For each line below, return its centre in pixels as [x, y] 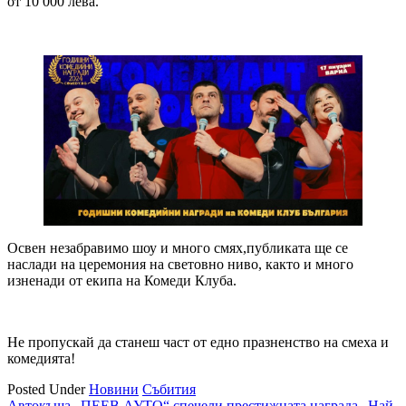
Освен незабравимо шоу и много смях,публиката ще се [178, 247]
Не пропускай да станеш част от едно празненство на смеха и [198, 342]
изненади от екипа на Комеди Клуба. [122, 280]
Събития [169, 389]
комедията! [41, 358]
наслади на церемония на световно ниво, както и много [180, 264]
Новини [114, 389]
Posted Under [48, 389]
